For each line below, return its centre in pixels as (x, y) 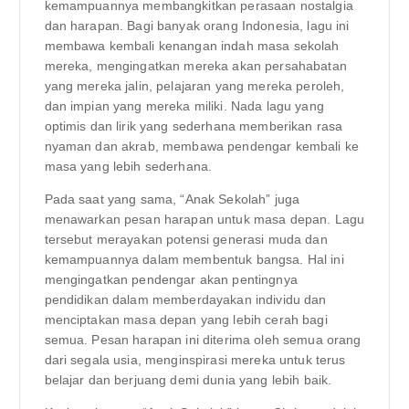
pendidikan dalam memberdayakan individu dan (185, 299)
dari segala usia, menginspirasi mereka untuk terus (195, 359)
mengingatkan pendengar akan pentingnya (171, 279)
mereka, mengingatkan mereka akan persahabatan (195, 65)
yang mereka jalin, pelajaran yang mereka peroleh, (194, 85)
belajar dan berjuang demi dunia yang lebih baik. (188, 379)
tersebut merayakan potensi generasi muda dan (186, 239)
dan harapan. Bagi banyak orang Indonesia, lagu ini (197, 25)
